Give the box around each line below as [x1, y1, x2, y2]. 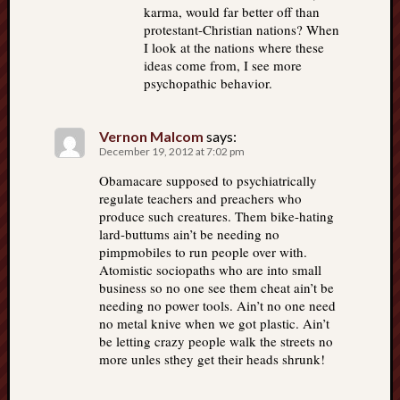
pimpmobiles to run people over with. [99, 243, 307, 262]
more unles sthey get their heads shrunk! [99, 350, 325, 369]
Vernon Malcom [99, 128, 204, 146]
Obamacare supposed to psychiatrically [99, 171, 317, 190]
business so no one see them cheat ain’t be [99, 279, 334, 297]
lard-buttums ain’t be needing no [99, 225, 279, 244]
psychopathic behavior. [144, 74, 272, 93]
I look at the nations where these [144, 38, 324, 57]
